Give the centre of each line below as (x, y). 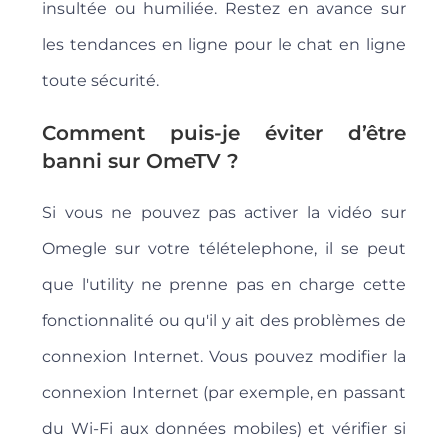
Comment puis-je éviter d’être (224, 133)
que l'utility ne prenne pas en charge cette (224, 285)
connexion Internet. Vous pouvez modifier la (224, 357)
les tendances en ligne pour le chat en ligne (224, 45)
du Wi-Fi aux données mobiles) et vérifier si (224, 429)
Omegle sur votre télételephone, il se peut (224, 249)
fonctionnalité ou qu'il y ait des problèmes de (224, 321)
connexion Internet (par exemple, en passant (224, 393)
